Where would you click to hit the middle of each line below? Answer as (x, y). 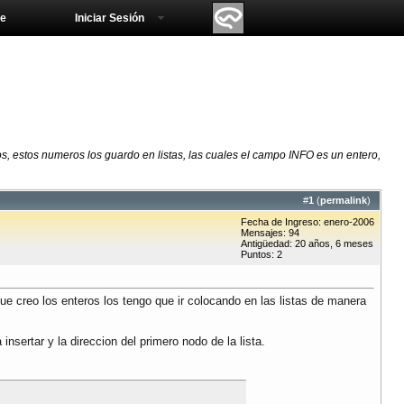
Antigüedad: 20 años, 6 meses (307, 244)
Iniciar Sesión (110, 18)
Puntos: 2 (262, 255)
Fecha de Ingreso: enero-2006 (308, 222)
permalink (344, 201)
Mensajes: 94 (270, 233)
